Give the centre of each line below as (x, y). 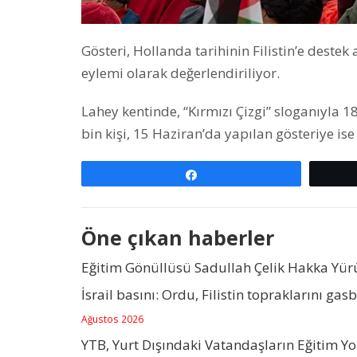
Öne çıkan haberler (178, 237)
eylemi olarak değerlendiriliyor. (180, 73)
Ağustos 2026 (112, 318)
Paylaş (223, 174)
